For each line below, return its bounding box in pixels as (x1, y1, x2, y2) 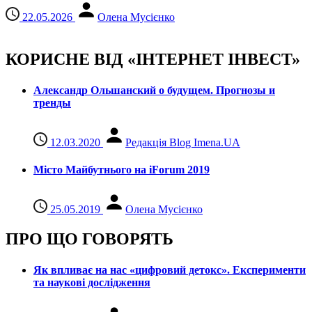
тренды (33, 96, 71, 109)
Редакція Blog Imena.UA (125, 136, 240, 148)
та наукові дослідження (33, 276, 150, 288)
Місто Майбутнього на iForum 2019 (33, 164, 210, 176)
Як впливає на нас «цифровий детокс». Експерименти (33, 263, 306, 276)
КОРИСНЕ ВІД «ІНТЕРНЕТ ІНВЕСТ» (6, 50, 300, 69)
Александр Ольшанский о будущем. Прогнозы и (33, 84, 275, 96)
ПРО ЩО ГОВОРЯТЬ (6, 230, 173, 249)
